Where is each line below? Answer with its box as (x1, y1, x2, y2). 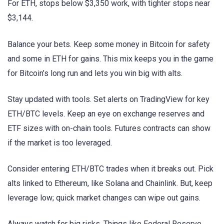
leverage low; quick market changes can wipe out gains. (7, 192, 200, 202)
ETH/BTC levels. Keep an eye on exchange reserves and (7, 108, 204, 118)
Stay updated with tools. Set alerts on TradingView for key (7, 94, 209, 104)
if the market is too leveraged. (7, 137, 112, 147)
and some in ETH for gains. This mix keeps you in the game (7, 53, 213, 63)
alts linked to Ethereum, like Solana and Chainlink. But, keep (7, 178, 212, 188)
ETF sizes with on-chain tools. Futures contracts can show (7, 123, 210, 133)
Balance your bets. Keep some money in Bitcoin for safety (7, 39, 210, 49)
